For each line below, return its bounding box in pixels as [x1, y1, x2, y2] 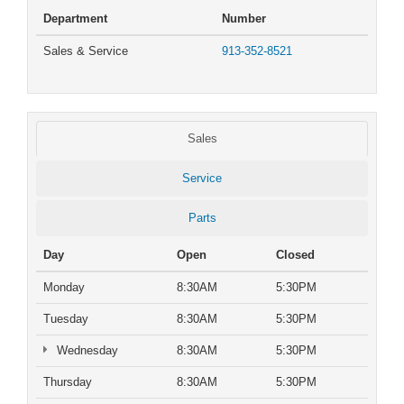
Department [43, 11, 107, 25]
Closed [276, 247, 315, 262]
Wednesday [52, 343, 118, 357]
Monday [43, 280, 85, 294]
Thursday [43, 374, 92, 389]
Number [222, 11, 266, 25]
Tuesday [43, 311, 88, 326]
